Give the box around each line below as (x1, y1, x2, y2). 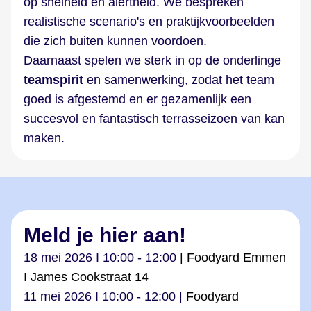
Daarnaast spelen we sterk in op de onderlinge (24, 53, 281, 67)
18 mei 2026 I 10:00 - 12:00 (24, 251, 176, 264)
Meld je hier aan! (24, 224, 186, 246)
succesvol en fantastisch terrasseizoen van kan (24, 112, 285, 126)
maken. (24, 131, 65, 145)
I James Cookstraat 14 (24, 270, 149, 284)
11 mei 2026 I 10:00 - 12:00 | (24, 289, 186, 303)
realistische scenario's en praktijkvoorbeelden (24, 15, 274, 28)
